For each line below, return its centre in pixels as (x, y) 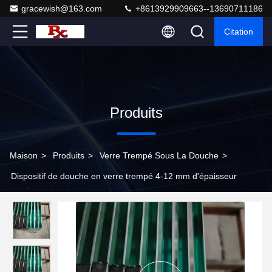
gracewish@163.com (62, 8)
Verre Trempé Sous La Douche (159, 155)
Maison (24, 155)
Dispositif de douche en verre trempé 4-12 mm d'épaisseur (124, 176)
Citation (239, 32)
